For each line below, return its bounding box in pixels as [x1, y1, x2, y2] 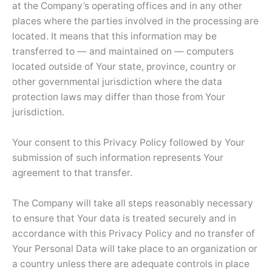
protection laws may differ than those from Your [12, 91, 225, 103]
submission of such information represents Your [12, 152, 223, 164]
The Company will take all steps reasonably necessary [12, 197, 253, 209]
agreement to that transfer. [12, 167, 132, 179]
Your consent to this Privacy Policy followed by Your [12, 137, 245, 149]
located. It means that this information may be [12, 30, 217, 42]
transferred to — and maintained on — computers [12, 46, 234, 58]
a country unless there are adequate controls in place [12, 258, 250, 270]
